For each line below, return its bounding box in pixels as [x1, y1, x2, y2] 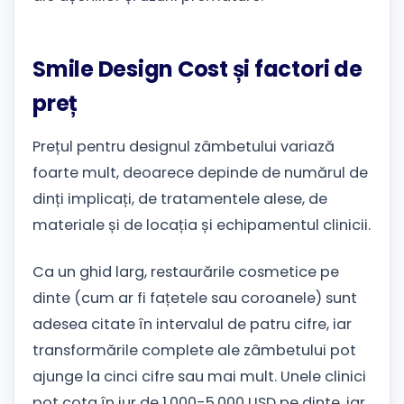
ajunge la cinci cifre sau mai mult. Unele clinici [32, 366, 366, 388]
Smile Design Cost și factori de [32, 53, 363, 84]
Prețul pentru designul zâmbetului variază [32, 136, 335, 158]
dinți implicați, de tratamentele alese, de [32, 188, 327, 210]
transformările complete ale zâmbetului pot [32, 340, 356, 362]
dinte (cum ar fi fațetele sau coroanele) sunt [32, 288, 357, 309]
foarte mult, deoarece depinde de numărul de [32, 162, 368, 184]
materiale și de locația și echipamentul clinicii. [32, 215, 371, 236]
